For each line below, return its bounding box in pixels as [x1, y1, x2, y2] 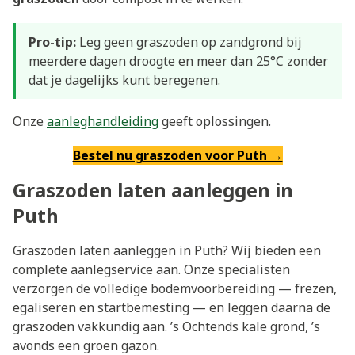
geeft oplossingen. [158, 113, 271, 131]
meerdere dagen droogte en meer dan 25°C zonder [29, 52, 328, 71]
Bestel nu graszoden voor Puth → [72, 147, 283, 165]
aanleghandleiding [47, 113, 158, 131]
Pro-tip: [29, 33, 76, 52]
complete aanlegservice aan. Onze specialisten [13, 261, 290, 279]
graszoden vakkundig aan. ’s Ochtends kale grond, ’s [13, 318, 320, 336]
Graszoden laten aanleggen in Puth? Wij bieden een [13, 242, 321, 260]
